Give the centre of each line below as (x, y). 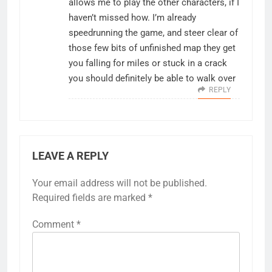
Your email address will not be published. (120, 183)
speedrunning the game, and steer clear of (153, 33)
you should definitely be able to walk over (152, 79)
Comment (54, 225)
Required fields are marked (90, 198)
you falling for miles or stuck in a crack (148, 63)
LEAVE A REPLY (70, 156)
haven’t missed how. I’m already (132, 18)
